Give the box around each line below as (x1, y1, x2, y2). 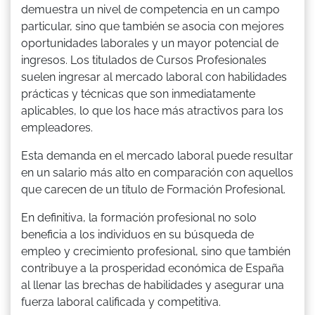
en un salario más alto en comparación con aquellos (21, 165, 293, 179)
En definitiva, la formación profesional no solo (21, 210, 257, 224)
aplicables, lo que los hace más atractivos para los (21, 103, 283, 117)
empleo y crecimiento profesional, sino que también (21, 244, 290, 258)
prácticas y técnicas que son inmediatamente (21, 86, 255, 101)
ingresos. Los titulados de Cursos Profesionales (21, 53, 266, 67)
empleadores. (21, 120, 93, 134)
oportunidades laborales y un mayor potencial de (21, 36, 278, 50)
